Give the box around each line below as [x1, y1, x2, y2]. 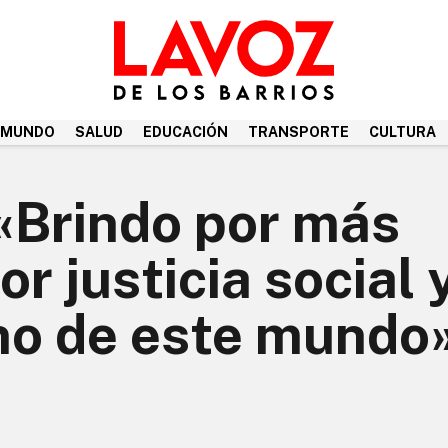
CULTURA [369, 124, 436, 140]
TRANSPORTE [248, 124, 349, 140]
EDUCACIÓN [143, 124, 228, 140]
